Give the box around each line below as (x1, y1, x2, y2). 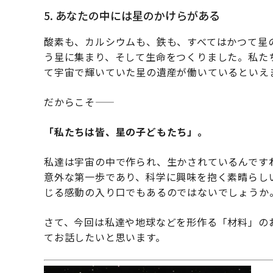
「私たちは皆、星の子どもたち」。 (44, 124, 208, 140)
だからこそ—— (44, 94, 115, 110)
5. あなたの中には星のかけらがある (44, 7, 220, 24)
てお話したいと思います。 (44, 230, 166, 245)
